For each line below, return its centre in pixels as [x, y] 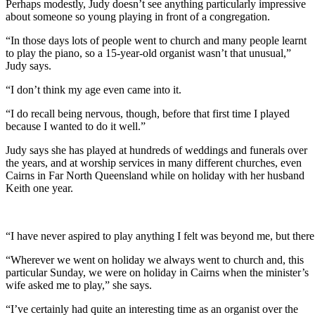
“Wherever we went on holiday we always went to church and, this [155, 259]
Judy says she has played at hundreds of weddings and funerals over [156, 150]
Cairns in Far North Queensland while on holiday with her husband [155, 175]
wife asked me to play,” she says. [79, 285]
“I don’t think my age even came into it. [94, 89]
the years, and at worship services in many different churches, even [154, 162]
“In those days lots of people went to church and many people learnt [156, 40]
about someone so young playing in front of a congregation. [138, 16]
